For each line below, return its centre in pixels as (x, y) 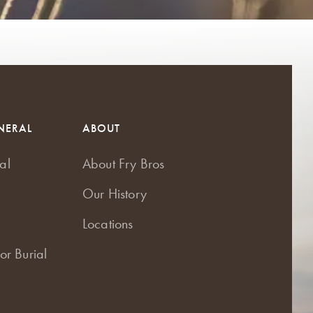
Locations (108, 223)
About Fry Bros (123, 163)
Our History (115, 193)
